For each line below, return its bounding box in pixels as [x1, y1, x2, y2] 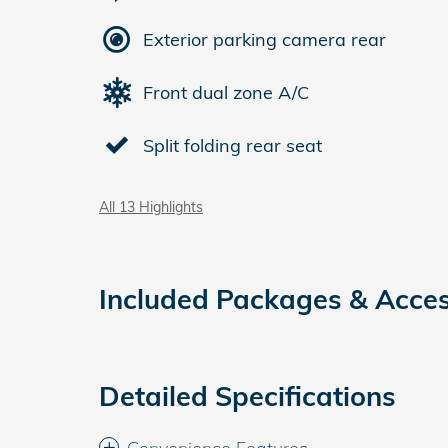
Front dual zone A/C [143, 80, 309, 104]
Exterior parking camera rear [143, 27, 386, 51]
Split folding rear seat [143, 133, 322, 157]
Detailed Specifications [99, 379, 396, 414]
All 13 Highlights [99, 198, 203, 216]
